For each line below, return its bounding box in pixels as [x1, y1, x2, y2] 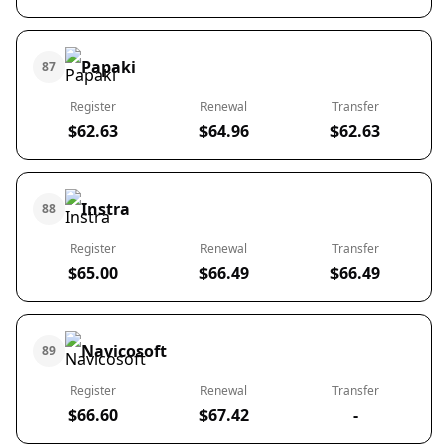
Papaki [81, 56, 136, 78]
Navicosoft [81, 340, 167, 362]
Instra [81, 198, 130, 220]
